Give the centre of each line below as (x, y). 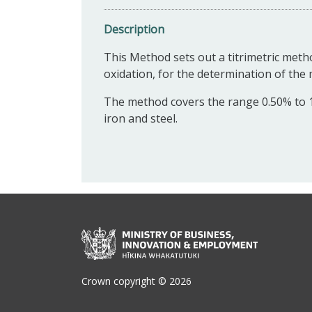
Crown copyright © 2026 (136, 281)
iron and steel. (141, 118)
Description (134, 29)
